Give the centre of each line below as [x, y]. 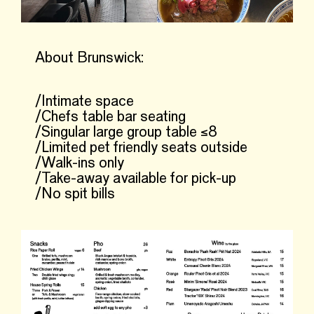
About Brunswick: [89, 59]
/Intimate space [84, 102]
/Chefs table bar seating [110, 117]
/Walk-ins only [80, 164]
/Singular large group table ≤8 [126, 133]
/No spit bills [75, 194]
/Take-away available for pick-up [136, 179]
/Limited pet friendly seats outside [141, 148]
